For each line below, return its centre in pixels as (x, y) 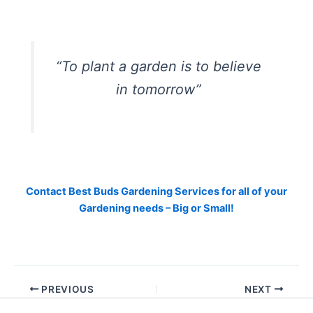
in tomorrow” (158, 89)
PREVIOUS (66, 289)
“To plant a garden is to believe (158, 66)
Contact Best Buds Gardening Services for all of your (156, 191)
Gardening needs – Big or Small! (156, 208)
